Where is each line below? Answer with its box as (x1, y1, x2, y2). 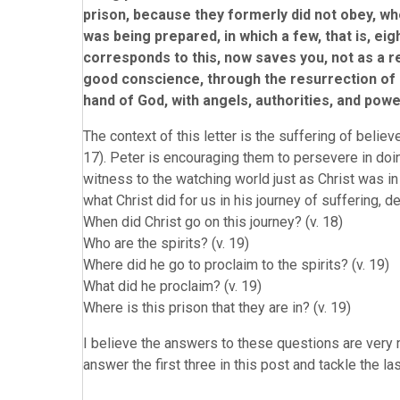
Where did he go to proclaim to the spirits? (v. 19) (83, 256, 389, 273)
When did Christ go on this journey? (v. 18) (83, 213, 343, 230)
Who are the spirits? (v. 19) (83, 235, 249, 252)
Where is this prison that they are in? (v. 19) (83, 299, 351, 316)
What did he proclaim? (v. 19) (83, 278, 262, 295)
